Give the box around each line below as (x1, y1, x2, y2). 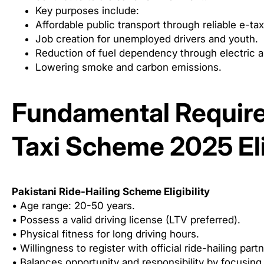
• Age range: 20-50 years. (12, 200, 135, 212)
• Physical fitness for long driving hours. (12, 228, 199, 240)
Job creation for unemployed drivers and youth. (35, 33, 258, 45)
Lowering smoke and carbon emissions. (35, 61, 222, 74)
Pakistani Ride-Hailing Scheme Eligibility (12, 186, 210, 198)
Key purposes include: (35, 5, 139, 17)
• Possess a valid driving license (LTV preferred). (12, 214, 240, 226)
